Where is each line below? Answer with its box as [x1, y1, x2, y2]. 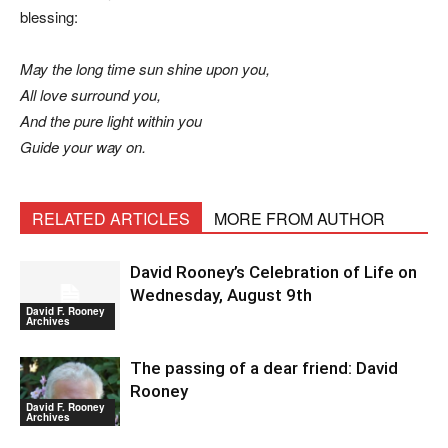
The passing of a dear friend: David [130, 358, 398, 378]
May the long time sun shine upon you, [20, 58, 270, 79]
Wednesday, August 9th [130, 285, 312, 305]
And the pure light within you [20, 110, 202, 131]
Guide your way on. [20, 136, 146, 157]
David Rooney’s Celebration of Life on [130, 262, 417, 282]
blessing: [20, 6, 78, 27]
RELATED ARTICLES [32, 207, 190, 230]
